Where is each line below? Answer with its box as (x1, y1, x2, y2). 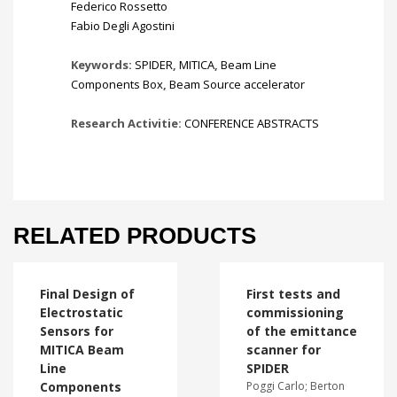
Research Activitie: (71, 115, 184, 131)
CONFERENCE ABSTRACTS (184, 115, 319, 131)
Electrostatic (40, 304, 123, 321)
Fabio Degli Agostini (71, 18, 175, 34)
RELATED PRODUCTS (13, 222, 256, 249)
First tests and (245, 285, 340, 302)
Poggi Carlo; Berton (245, 378, 345, 393)
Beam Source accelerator (169, 76, 305, 92)
